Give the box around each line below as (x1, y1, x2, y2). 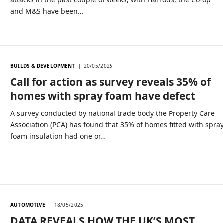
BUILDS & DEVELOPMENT (10, 62, 75, 69)
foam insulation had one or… (10, 131, 106, 141)
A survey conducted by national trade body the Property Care (10, 108, 215, 118)
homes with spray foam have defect (10, 88, 196, 103)
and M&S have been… (10, 6, 84, 16)
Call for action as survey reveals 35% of (10, 74, 211, 89)
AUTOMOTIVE (10, 201, 46, 208)
